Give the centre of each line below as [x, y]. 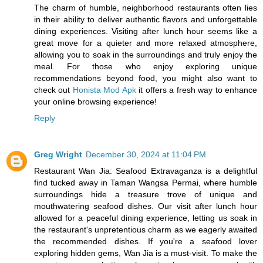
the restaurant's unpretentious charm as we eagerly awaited [146, 229]
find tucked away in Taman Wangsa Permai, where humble [146, 182]
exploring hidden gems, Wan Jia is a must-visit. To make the [146, 253]
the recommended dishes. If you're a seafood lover [146, 241]
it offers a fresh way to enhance [197, 90]
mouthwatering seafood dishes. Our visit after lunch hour [146, 206]
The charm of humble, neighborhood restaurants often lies [146, 7]
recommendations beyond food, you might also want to [146, 78]
